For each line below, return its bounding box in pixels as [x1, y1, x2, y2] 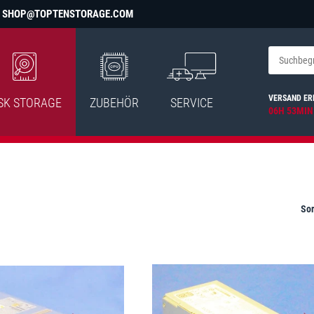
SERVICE [170, 95, 213, 110]
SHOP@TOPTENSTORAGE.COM [2, 8, 133, 20]
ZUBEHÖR [89, 95, 139, 110]
